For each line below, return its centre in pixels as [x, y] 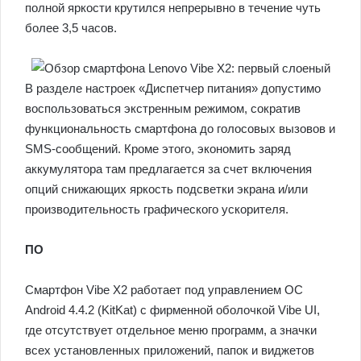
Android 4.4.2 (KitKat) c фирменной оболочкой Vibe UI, [172, 310]
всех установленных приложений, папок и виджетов [170, 351]
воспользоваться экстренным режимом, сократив [163, 109]
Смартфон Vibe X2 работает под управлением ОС [164, 290]
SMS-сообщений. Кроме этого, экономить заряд [158, 149]
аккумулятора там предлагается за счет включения [168, 169]
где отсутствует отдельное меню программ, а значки [171, 330]
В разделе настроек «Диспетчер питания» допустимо [173, 89]
